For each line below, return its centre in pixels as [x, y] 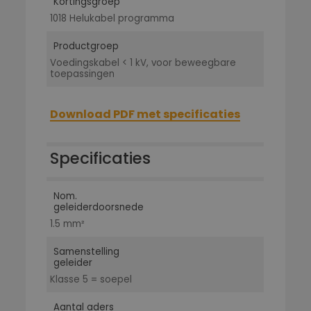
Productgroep [86, 46]
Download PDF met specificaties [145, 114]
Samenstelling [87, 252]
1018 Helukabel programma [112, 18]
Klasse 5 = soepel [91, 279]
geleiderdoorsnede [99, 207]
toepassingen [83, 74]
